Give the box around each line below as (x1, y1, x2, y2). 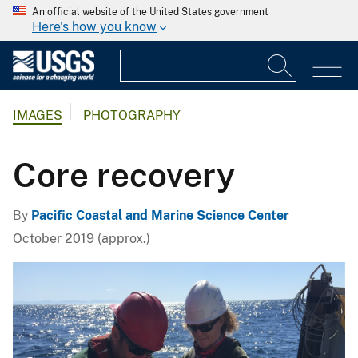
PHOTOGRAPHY (83, 108, 181, 124)
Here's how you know (32, 19, 157, 34)
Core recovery (13, 154, 235, 194)
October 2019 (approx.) (13, 230, 150, 246)
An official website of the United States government (32, 6, 268, 18)
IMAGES (13, 108, 62, 124)
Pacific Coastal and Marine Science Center (31, 207, 289, 223)
